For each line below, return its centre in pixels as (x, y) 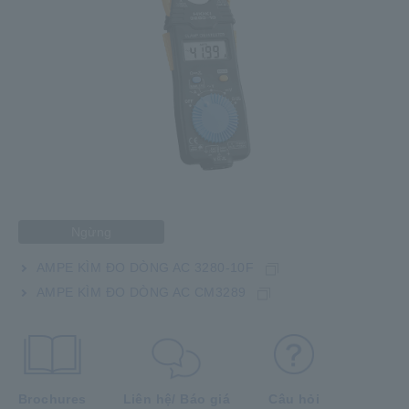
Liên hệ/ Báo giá (177, 399)
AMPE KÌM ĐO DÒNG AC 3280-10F (146, 268)
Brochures (52, 399)
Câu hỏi (294, 399)
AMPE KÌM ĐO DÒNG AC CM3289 (142, 293)
